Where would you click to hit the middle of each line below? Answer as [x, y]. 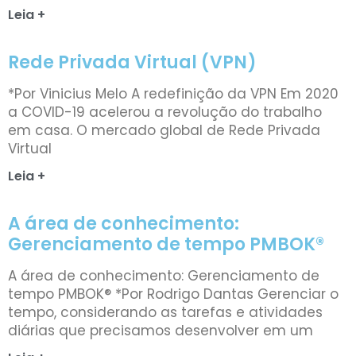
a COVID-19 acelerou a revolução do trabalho [165, 112]
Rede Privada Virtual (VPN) [132, 62]
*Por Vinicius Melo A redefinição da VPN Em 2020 [173, 93]
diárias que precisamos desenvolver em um [161, 330]
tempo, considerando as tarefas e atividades [165, 312]
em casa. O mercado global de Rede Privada [164, 130]
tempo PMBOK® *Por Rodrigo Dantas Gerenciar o [173, 294]
